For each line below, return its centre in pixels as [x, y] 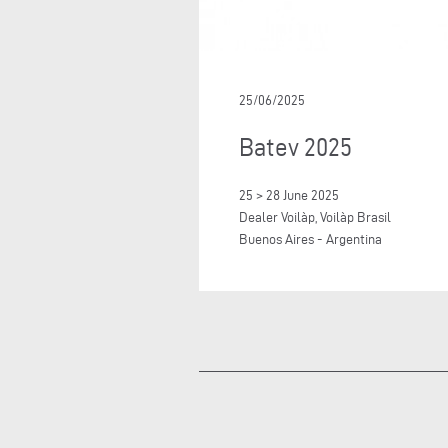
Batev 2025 [295, 147]
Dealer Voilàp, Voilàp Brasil [315, 217]
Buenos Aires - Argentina [310, 239]
